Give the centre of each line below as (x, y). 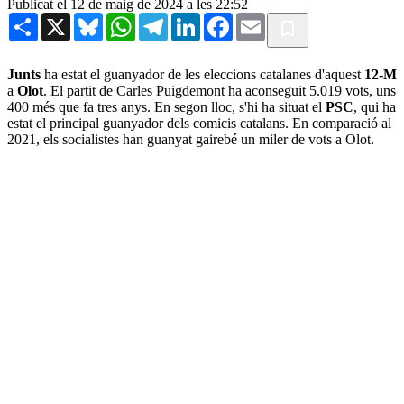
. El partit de (78, 90)
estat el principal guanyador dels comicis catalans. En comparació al (199, 123)
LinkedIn (226, 19)
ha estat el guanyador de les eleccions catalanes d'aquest (202, 74)
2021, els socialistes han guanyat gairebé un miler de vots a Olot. (191, 139)
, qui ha (375, 106)
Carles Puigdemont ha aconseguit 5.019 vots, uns (256, 90)
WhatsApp (166, 19)
